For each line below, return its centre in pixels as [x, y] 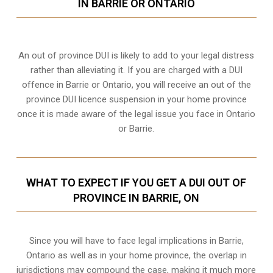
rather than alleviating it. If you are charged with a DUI [136, 70]
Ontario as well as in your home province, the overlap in [136, 256]
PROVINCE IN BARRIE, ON [136, 198]
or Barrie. [136, 129]
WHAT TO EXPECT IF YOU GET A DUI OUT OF [136, 183]
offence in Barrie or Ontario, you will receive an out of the [136, 85]
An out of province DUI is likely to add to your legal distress [136, 56]
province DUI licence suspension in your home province [136, 100]
